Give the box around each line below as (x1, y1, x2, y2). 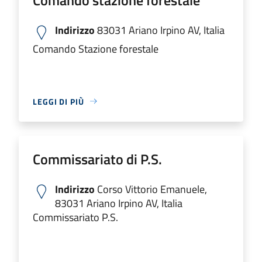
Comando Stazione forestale (33, 40, 158, 57)
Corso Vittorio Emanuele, (95, 181, 207, 197)
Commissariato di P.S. (33, 148, 162, 170)
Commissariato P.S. (33, 209, 118, 225)
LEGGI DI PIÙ (33, 95, 84, 108)
